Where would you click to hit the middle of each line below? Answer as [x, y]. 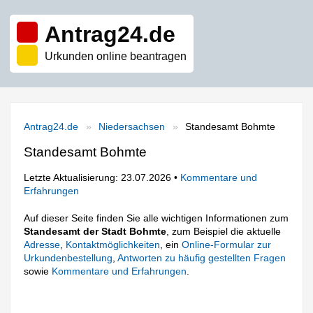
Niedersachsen [132, 126]
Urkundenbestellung [68, 257]
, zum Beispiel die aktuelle [224, 231]
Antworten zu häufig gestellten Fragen [202, 257]
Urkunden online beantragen [116, 56]
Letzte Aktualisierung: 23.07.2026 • [102, 177]
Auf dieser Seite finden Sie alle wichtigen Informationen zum [156, 218]
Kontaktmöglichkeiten [113, 244]
